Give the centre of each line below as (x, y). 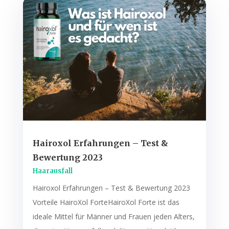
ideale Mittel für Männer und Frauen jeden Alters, (113, 217)
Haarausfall (52, 171)
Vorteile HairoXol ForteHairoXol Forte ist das (106, 202)
